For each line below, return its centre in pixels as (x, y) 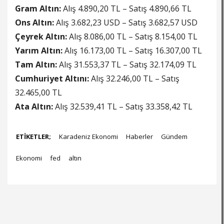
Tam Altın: (36, 65)
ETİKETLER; (33, 137)
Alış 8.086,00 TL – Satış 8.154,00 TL (132, 37)
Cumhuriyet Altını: (52, 79)
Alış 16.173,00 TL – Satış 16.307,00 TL (132, 51)
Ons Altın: (34, 23)
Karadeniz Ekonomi (88, 137)
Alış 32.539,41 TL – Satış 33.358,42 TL (123, 107)
